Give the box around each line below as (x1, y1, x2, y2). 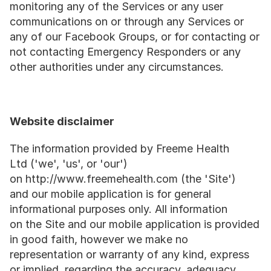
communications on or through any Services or (10, 15, 244, 28)
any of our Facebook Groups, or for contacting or (10, 30, 260, 43)
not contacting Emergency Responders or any (10, 45, 241, 58)
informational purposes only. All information (10, 203, 227, 215)
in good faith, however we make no (10, 233, 188, 246)
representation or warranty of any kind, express (10, 248, 249, 261)
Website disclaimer (10, 115, 114, 128)
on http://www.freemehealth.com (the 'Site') (10, 172, 236, 185)
